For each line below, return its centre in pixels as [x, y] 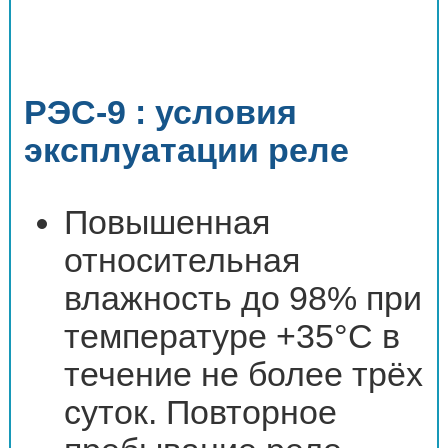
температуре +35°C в [232, 336]
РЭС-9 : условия [161, 113]
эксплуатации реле [187, 151]
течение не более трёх [244, 374]
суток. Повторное [201, 412]
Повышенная [167, 222]
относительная [182, 260]
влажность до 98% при [243, 298]
